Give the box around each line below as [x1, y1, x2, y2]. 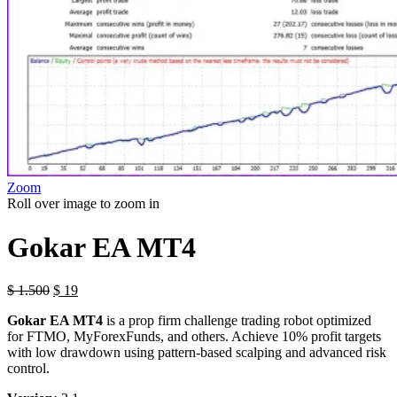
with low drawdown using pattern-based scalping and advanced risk [7, 345, 386, 361]
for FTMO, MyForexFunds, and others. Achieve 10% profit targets [7, 329, 381, 345]
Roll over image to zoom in [7, 196, 160, 212]
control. [7, 361, 50, 377]
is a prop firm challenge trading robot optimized [103, 313, 371, 329]
